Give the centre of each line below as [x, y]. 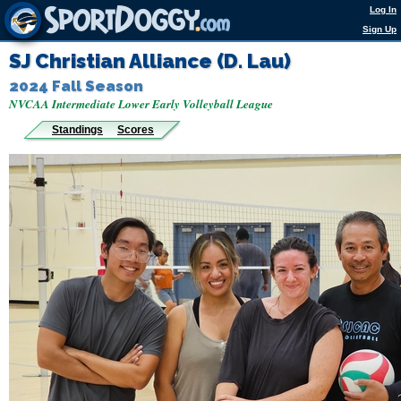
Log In [383, 9]
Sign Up [380, 29]
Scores [136, 130]
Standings [77, 130]
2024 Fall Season [76, 86]
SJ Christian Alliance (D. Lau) [150, 61]
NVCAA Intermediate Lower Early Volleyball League [141, 104]
